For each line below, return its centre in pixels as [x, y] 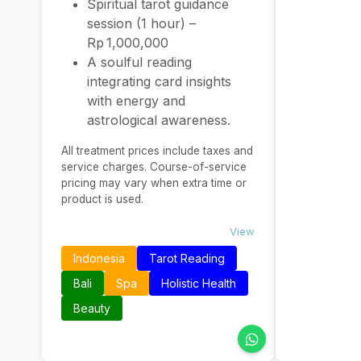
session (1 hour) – [141, 23]
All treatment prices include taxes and [157, 151]
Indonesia [99, 258]
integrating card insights [159, 81]
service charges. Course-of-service [154, 167]
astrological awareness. [159, 120]
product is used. [102, 199]
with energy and [136, 101]
